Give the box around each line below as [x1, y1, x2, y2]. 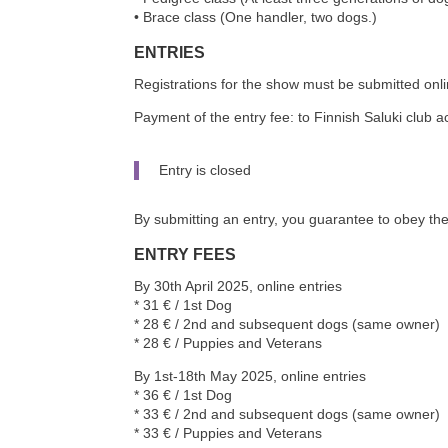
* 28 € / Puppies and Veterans [134, 335, 323, 352]
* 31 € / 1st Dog [134, 297, 233, 314]
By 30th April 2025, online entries [134, 278, 343, 295]
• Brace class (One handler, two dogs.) [134, 9, 378, 26]
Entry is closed [159, 162, 252, 179]
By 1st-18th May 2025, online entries [134, 368, 367, 385]
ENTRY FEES [134, 246, 237, 264]
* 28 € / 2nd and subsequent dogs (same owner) [134, 316, 441, 333]
